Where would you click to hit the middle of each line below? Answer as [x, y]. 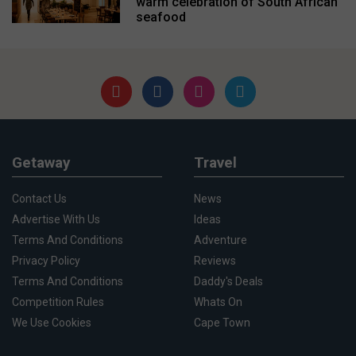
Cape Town [222, 322]
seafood [161, 17]
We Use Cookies [52, 322]
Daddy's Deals [228, 281]
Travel [215, 162]
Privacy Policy [46, 260]
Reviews [215, 260]
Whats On [218, 302]
